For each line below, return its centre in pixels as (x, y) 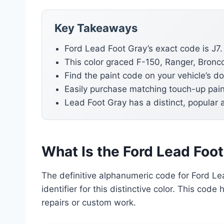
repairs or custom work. (89, 203)
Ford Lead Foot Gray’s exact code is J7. (143, 49)
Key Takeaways (96, 28)
